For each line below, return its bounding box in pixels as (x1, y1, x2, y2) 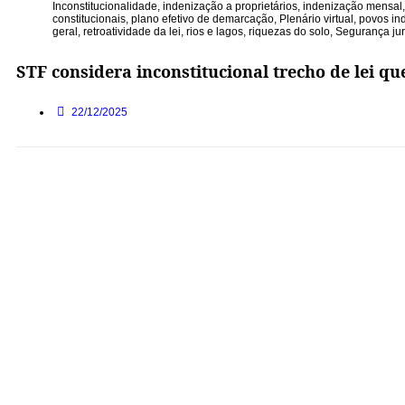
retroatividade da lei (83, 25, 181, 38)
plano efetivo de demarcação (131, 13, 274, 25)
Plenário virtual (279, 13, 353, 25)
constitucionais (52, 13, 126, 25)
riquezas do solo (249, 25, 330, 38)
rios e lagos (186, 25, 243, 38)
